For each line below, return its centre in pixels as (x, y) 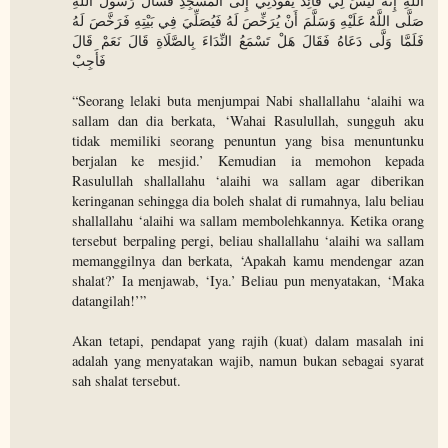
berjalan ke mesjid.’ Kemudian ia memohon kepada (248, 161)
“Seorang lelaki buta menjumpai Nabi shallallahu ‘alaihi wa (248, 101)
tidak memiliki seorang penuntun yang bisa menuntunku (248, 141)
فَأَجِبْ (89, 61)
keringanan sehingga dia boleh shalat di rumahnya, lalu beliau (248, 201)
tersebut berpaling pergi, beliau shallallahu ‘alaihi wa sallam (248, 241)
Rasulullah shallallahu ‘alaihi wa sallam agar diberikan (248, 181)
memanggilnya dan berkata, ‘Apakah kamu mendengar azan (248, 261)
